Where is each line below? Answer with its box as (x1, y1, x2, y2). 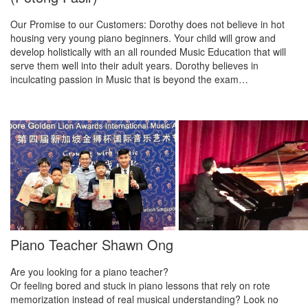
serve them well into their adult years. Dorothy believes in (10, 58, 258, 72)
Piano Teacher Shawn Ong (10, 234, 173, 254)
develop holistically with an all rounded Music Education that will (10, 45, 286, 58)
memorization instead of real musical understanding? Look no (10, 292, 278, 306)
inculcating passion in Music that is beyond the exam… (10, 72, 248, 86)
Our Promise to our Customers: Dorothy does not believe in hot (10, 17, 285, 31)
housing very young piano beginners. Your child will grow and (10, 31, 276, 45)
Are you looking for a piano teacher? (10, 265, 168, 278)
